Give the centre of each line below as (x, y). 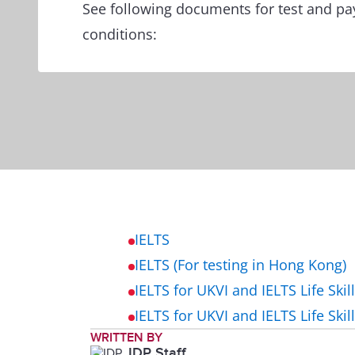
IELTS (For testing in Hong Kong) (240, 265)
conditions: (120, 34)
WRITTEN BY (126, 338)
